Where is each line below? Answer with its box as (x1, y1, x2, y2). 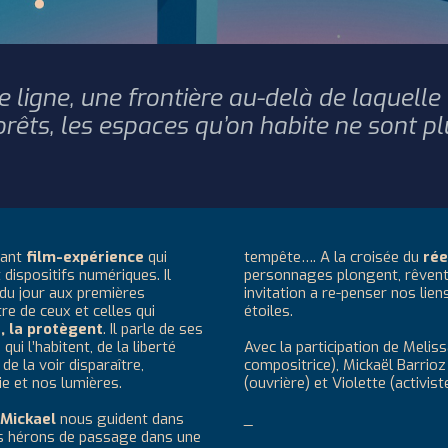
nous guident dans (60, 409, 184, 429)
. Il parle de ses (103, 319, 203, 339)
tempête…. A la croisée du (244, 247, 423, 267)
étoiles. (244, 301, 297, 321)
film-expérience (26, 247, 144, 267)
